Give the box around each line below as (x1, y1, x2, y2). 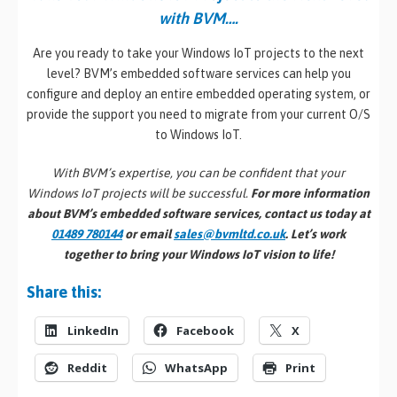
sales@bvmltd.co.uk (174, 226, 285, 241)
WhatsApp (165, 359, 228, 376)
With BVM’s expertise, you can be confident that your (52, 165, 345, 180)
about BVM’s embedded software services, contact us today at (27, 206, 370, 221)
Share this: (27, 282, 101, 301)
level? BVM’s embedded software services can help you (46, 66, 351, 81)
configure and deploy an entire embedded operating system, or (27, 86, 370, 101)
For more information (251, 185, 370, 200)
